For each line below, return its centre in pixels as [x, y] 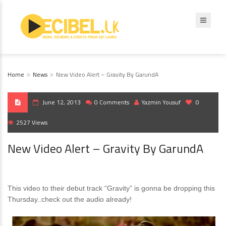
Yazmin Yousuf [161, 102]
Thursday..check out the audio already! [70, 199]
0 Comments [112, 102]
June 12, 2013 [62, 102]
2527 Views [32, 122]
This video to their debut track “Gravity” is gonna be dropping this [111, 188]
